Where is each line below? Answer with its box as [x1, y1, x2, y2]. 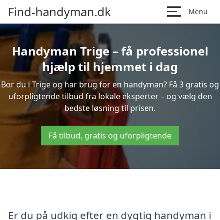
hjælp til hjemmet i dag [42, 58, 178, 75]
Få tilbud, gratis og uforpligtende [49, 130, 171, 141]
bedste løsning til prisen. [64, 103, 156, 113]
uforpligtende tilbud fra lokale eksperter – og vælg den [8, 91, 212, 102]
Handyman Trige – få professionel [12, 43, 208, 59]
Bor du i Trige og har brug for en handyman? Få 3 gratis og [1, 79, 219, 90]
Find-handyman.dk [8, 3, 111, 20]
